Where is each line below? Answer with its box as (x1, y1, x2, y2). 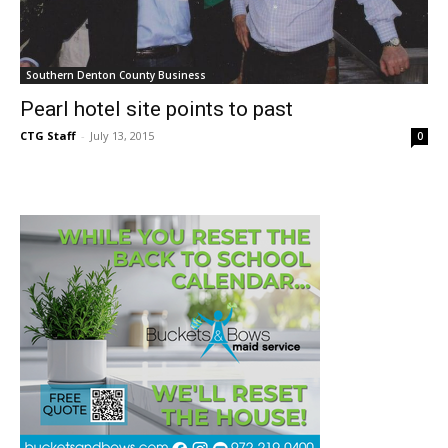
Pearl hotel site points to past (20, 96, 293, 121)
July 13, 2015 (90, 127, 154, 143)
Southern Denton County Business (26, 67, 206, 82)
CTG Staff (20, 127, 76, 143)
